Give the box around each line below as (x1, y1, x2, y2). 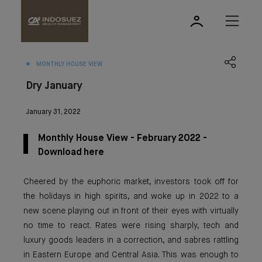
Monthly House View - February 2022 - (38, 134, 207, 143)
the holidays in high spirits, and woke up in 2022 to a (23, 192, 239, 201)
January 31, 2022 (26, 109, 81, 116)
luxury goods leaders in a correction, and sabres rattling (23, 236, 239, 244)
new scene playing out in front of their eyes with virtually (23, 207, 239, 215)
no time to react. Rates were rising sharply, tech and (23, 222, 239, 230)
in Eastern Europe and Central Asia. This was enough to (23, 251, 239, 259)
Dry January (26, 81, 82, 91)
